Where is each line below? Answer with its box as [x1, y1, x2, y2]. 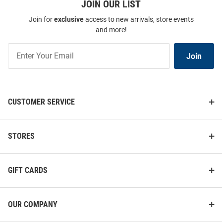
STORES [8, 131, 35, 141]
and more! [95, 26, 127, 34]
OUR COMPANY [8, 200, 57, 209]
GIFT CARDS [8, 166, 48, 175]
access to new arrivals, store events [83, 15, 194, 23]
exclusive [54, 15, 84, 23]
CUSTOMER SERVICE [8, 97, 75, 107]
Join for [28, 15, 54, 23]
